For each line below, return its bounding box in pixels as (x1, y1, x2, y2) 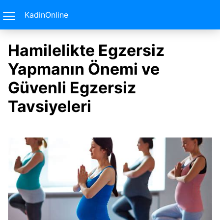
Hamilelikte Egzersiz (8, 41, 165, 60)
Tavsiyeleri (8, 97, 91, 116)
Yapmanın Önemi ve (8, 59, 160, 79)
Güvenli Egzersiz (8, 78, 136, 97)
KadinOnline (25, 10, 68, 20)
